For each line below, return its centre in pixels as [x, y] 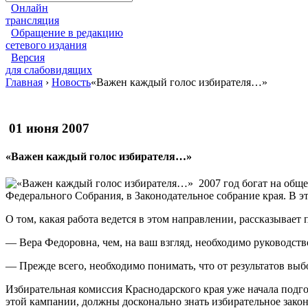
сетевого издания [46, 45]
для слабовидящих [49, 69]
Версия [28, 57]
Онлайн [30, 8]
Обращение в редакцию [67, 32]
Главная [24, 82]
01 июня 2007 [49, 128]
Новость [71, 82]
